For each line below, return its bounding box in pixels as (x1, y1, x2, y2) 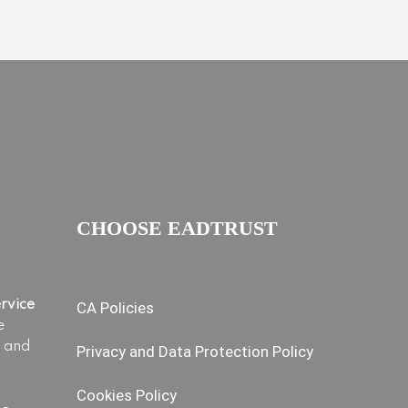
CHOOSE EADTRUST (76, 216, 278, 240)
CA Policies (76, 298, 154, 317)
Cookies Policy (76, 385, 177, 404)
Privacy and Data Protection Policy (76, 342, 313, 361)
